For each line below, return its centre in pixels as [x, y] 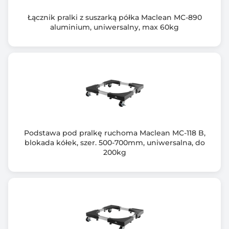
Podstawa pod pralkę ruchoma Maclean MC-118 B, [114, 133]
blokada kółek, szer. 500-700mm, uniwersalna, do [114, 143]
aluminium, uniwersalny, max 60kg [114, 27]
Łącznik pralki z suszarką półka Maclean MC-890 [114, 17]
